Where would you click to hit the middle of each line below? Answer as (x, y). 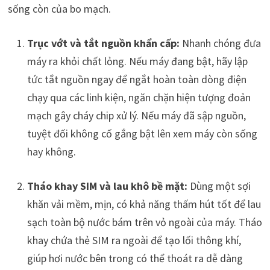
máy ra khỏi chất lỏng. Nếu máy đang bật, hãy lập (137, 61)
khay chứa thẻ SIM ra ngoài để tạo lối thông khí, (134, 240)
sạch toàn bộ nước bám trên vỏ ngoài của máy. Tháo (144, 222)
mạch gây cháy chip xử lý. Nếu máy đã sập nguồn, (136, 115)
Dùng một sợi (219, 186)
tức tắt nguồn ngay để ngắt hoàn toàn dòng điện (137, 79)
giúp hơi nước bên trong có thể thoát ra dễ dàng (135, 258)
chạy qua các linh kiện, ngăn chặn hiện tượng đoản (139, 97)
